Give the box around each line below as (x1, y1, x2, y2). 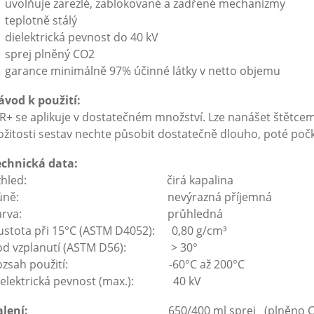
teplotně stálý (5, 13, 78, 28)
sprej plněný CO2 (5, 46, 95, 62)
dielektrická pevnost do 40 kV (5, 29, 159, 45)
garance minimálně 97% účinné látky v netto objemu (5, 63, 281, 78)
